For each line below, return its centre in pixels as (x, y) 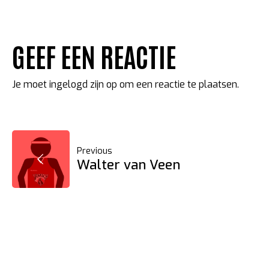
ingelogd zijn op (83, 84)
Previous (95, 151)
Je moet (31, 84)
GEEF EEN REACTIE (94, 56)
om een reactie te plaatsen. (178, 84)
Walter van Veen (128, 165)
